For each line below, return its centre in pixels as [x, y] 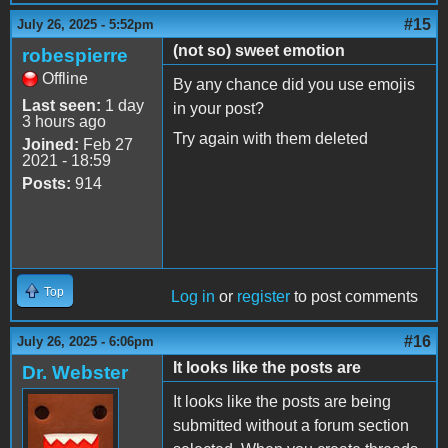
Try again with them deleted [270, 139]
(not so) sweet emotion [259, 51]
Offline [65, 79]
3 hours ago [64, 122]
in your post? [218, 109]
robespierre [75, 56]
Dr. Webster [75, 373]
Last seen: [61, 106]
